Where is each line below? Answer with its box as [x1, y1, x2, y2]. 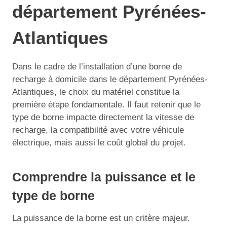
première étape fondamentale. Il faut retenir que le [12, 99, 201, 109]
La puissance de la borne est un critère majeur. [12, 213, 190, 223]
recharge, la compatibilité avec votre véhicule [12, 125, 184, 135]
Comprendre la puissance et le [12, 170, 196, 184]
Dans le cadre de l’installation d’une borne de [12, 61, 182, 71]
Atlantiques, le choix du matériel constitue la [12, 87, 179, 97]
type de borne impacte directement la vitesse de [12, 112, 194, 122]
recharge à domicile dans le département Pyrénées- [12, 74, 208, 84]
